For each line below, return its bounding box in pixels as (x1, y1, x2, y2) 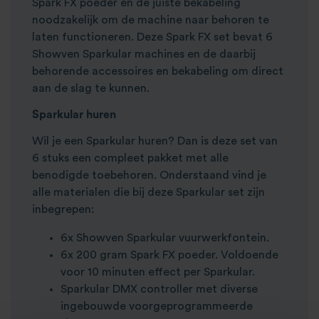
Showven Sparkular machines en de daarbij (32, 48, 256, 60)
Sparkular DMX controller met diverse (61, 283, 258, 295)
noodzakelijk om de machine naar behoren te (32, 14, 269, 26)
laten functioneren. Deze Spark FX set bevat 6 (32, 31, 273, 43)
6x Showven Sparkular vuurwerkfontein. (61, 231, 269, 244)
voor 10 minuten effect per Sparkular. (61, 266, 255, 278)
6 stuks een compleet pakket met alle (32, 152, 229, 164)
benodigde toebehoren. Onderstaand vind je (32, 169, 266, 181)
